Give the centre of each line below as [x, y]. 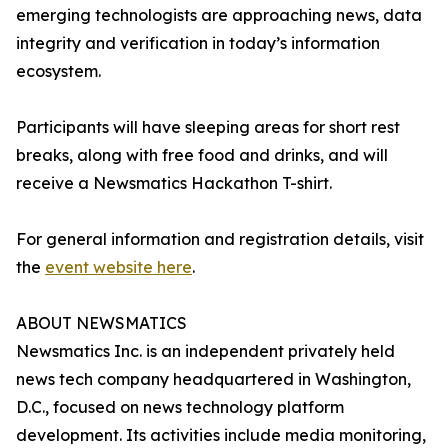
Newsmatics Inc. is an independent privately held [205, 351]
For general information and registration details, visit [220, 239]
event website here [118, 267]
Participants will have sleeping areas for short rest [208, 127]
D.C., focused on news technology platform [180, 407]
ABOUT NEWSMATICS [101, 323]
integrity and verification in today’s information [198, 43]
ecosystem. [58, 71]
